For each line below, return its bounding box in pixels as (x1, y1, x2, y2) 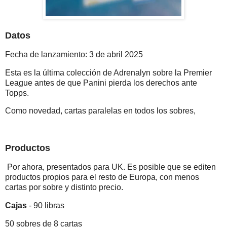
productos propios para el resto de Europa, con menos (5, 172, 199, 181)
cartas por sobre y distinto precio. (5, 182, 123, 192)
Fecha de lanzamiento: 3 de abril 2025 (5, 50, 143, 59)
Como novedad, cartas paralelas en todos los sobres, (5, 106, 196, 116)
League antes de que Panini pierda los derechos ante (5, 78, 197, 87)
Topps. (5, 88, 29, 97)
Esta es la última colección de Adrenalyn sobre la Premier (5, 68, 212, 77)
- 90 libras (27, 201, 64, 210)
